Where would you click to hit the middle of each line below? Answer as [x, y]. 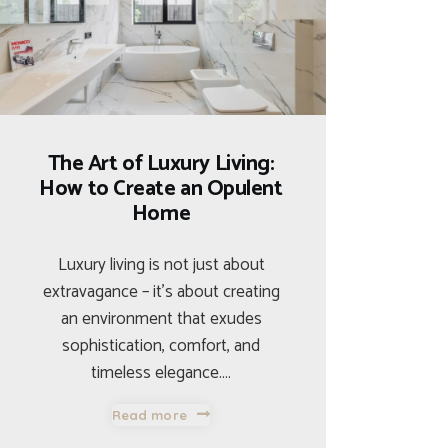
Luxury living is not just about [161, 265]
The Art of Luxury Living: [161, 163]
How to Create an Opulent [161, 188]
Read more [149, 415]
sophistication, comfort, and [161, 346]
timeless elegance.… [161, 373]
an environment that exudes [161, 319]
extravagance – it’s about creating [161, 292]
